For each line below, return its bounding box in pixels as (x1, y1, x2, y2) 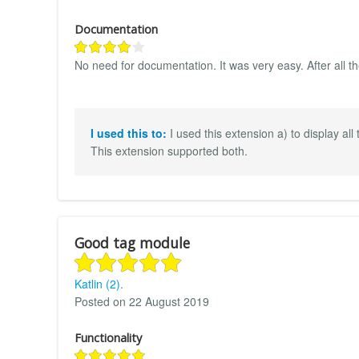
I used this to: (91, 124, 170, 141)
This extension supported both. (91, 142, 248, 159)
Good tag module (75, 232, 190, 252)
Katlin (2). (75, 275, 123, 292)
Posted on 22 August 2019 (75, 292, 209, 309)
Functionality (75, 329, 142, 345)
